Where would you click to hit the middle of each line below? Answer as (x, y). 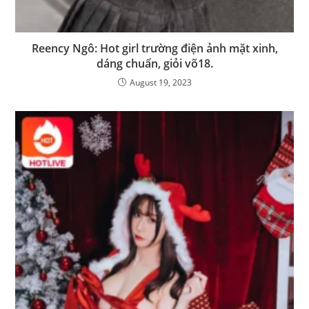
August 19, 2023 (160, 82)
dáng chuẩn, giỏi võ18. (154, 63)
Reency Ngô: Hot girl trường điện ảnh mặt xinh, (154, 48)
